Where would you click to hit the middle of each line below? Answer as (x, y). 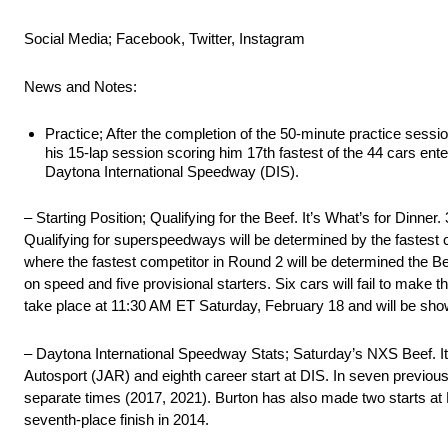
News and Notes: (80, 87)
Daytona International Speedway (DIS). (172, 172)
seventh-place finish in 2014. (116, 420)
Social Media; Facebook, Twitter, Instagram (164, 39)
